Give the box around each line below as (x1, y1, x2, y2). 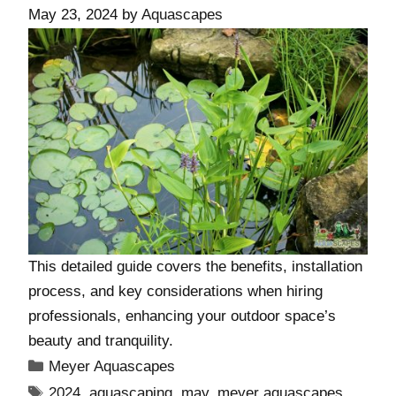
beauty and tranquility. (28, 332, 173, 350)
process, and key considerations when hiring (28, 283, 323, 301)
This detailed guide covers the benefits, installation (28, 258, 362, 276)
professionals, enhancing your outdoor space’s (28, 308, 336, 325)
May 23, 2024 (28, 6, 118, 24)
